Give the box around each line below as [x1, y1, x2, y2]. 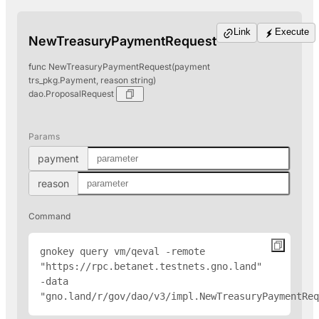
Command [28, 210, 70, 221]
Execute [274, 26, 309, 38]
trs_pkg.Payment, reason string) [28, 74, 156, 85]
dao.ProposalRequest [28, 88, 116, 100]
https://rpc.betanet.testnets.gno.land [46, 260, 256, 272]
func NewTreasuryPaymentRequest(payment [28, 61, 210, 72]
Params [28, 130, 60, 142]
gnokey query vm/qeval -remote [40, 245, 205, 257]
